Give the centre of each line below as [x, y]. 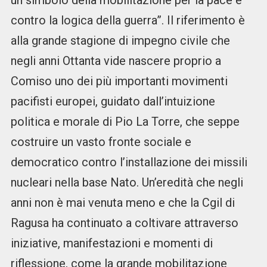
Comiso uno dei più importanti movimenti [119, 81]
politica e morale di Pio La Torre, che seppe [125, 122]
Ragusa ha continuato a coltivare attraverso [124, 223]
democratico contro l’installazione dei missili [129, 162]
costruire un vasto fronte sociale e [101, 142]
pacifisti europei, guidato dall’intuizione [113, 102]
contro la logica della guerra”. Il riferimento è [128, 21]
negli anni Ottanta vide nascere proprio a [116, 61]
